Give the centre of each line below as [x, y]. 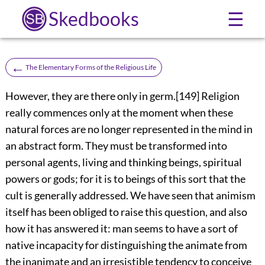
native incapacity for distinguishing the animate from [126, 245]
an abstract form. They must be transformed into [116, 145]
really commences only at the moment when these [119, 112]
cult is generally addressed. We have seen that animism [130, 195]
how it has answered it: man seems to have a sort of [121, 228]
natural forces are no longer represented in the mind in [129, 129]
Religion [219, 96]
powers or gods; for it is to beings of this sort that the [125, 178]
